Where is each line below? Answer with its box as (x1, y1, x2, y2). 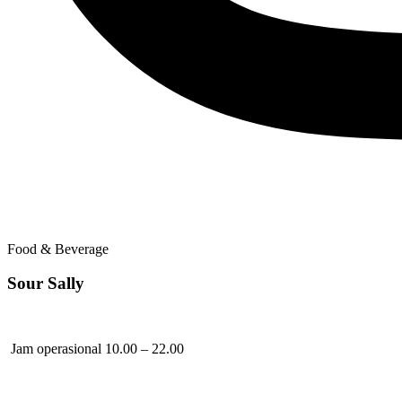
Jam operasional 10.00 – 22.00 (7, 341, 184, 357)
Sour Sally (7, 274, 84, 293)
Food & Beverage (7, 240, 109, 257)
